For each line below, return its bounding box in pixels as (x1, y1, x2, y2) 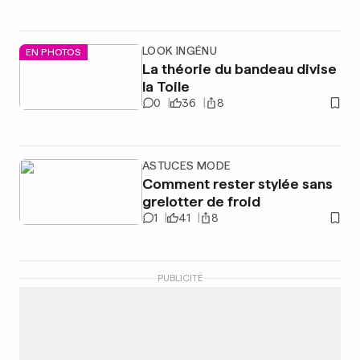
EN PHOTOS (26, 46, 81, 58)
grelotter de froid (141, 193, 260, 210)
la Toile (141, 78, 190, 95)
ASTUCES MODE (141, 159, 231, 172)
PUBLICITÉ (157, 272, 203, 284)
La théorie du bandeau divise (141, 60, 337, 77)
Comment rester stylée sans (141, 175, 333, 192)
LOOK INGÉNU (141, 44, 218, 57)
